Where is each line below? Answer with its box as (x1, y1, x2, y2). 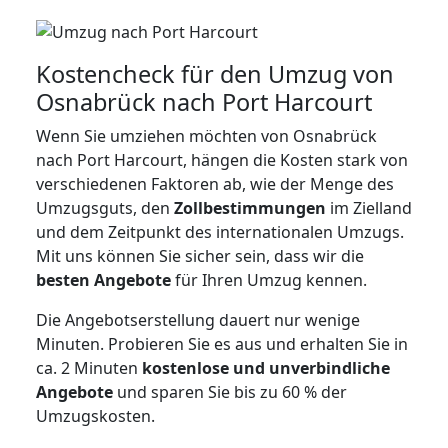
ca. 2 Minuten (36, 356, 142, 379)
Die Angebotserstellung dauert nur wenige (36, 308, 360, 331)
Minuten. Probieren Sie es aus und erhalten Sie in (36, 332, 408, 355)
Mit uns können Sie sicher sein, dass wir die (36, 244, 364, 267)
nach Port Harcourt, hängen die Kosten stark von (36, 148, 408, 171)
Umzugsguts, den (36, 196, 174, 219)
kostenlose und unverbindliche (142, 356, 390, 379)
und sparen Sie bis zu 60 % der (113, 380, 347, 403)
